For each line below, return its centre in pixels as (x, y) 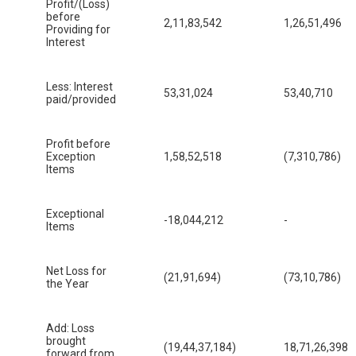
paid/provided (81, 100)
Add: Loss (70, 329)
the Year (68, 284)
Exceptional (75, 214)
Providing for (78, 30)
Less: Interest (79, 87)
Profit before (78, 144)
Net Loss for (76, 271)
